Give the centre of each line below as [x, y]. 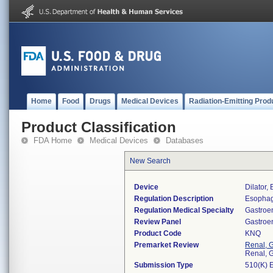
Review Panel [158, 222]
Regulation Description [174, 199]
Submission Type [164, 265]
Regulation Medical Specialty [184, 210]
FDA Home [53, 140]
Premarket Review [166, 245]
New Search [150, 161]
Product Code [158, 233]
